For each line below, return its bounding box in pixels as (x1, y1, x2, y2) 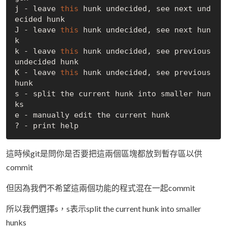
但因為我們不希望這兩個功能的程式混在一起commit (6, 183, 195, 193)
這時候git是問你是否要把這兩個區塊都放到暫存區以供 (6, 148, 202, 159)
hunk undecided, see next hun (78, 25, 211, 34)
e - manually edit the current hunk (14, 110, 170, 120)
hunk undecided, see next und (78, 4, 211, 13)
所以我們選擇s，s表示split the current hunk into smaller (6, 204, 201, 214)
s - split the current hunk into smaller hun (14, 89, 211, 98)
